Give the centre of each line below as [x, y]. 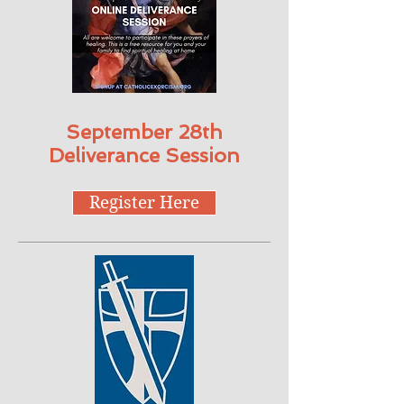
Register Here [144, 202]
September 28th [144, 132]
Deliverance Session [144, 155]
